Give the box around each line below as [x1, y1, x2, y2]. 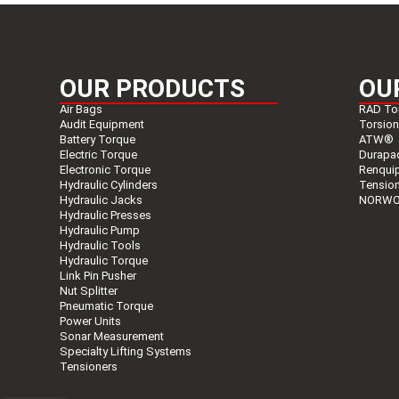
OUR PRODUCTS [60, 73, 246, 103]
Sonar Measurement [60, 329, 165, 343]
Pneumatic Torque [60, 298, 154, 313]
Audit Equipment [60, 117, 145, 131]
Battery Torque [60, 132, 136, 146]
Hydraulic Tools [60, 238, 142, 252]
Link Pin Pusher [60, 268, 137, 282]
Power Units [60, 313, 122, 328]
